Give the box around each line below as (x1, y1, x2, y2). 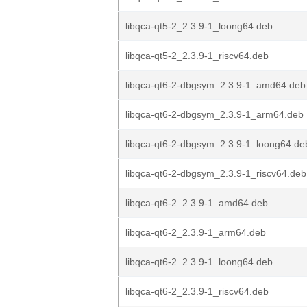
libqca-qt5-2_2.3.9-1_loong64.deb (125, 21, 273, 32)
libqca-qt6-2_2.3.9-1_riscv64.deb (125, 286, 269, 297)
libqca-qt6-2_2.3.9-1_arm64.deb (125, 227, 266, 238)
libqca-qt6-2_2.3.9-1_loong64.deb (125, 256, 273, 267)
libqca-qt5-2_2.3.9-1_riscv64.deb (125, 50, 269, 61)
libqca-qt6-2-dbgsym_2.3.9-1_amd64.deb (125, 79, 306, 90)
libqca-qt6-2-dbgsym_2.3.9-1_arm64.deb (125, 109, 304, 120)
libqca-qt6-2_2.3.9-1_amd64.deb (125, 197, 268, 208)
